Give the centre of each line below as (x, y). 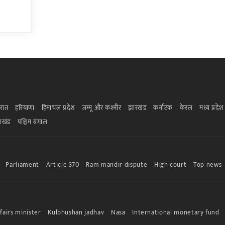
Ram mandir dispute (117, 164)
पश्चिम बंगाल (32, 122)
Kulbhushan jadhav (76, 212)
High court (170, 164)
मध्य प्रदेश (212, 108)
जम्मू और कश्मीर (101, 108)
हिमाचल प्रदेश (58, 108)
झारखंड (137, 108)
